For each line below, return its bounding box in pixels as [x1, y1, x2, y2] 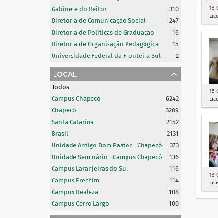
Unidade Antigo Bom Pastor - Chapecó [52, 142, 162, 149]
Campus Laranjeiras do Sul [52, 165, 128, 172]
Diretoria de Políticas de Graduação [52, 29, 154, 36]
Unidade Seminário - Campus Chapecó [52, 153, 162, 161]
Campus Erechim [52, 177, 99, 184]
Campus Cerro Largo [52, 200, 109, 207]
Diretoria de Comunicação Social [52, 17, 145, 24]
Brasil [52, 130, 68, 137]
